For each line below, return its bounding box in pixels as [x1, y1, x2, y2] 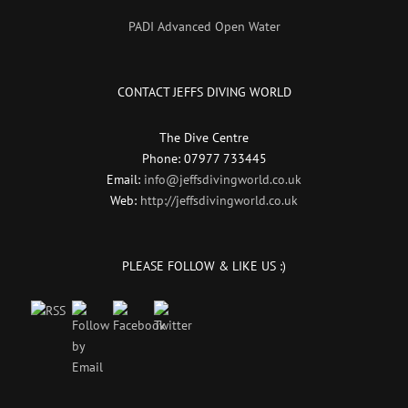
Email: [107, 170, 144, 188]
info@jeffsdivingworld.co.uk [144, 170, 301, 188]
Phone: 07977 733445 [141, 149, 267, 167]
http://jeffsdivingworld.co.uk [140, 191, 298, 209]
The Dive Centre [159, 128, 249, 146]
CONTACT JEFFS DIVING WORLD [117, 83, 291, 100]
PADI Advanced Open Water [127, 17, 280, 35]
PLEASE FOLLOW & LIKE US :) [122, 257, 286, 274]
